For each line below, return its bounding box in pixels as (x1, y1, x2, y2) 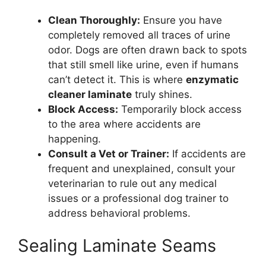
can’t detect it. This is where (48, 73, 186, 85)
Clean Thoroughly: (48, 14, 140, 26)
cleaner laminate (48, 88, 132, 100)
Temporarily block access (118, 103, 242, 115)
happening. (48, 132, 101, 145)
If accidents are (169, 147, 246, 160)
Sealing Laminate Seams (18, 235, 216, 256)
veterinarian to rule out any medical (48, 177, 217, 189)
